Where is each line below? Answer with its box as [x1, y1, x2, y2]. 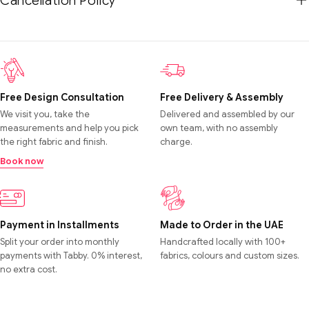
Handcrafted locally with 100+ [160, 235, 286, 248]
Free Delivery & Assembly [160, 90, 283, 103]
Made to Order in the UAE [160, 218, 283, 231]
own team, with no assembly [160, 121, 278, 134]
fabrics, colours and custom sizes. [160, 249, 299, 261]
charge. [160, 135, 192, 148]
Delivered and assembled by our [160, 108, 295, 120]
